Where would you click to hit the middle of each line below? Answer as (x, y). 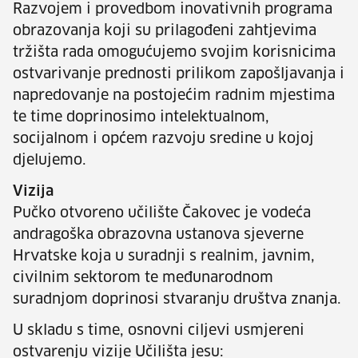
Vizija (33, 192)
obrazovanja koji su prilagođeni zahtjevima (165, 32)
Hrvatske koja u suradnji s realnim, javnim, (164, 257)
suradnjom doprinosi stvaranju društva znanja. (177, 300)
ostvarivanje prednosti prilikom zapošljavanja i (179, 75)
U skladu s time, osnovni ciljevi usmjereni (159, 331)
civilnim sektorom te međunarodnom (143, 278)
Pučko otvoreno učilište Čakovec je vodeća (162, 214)
